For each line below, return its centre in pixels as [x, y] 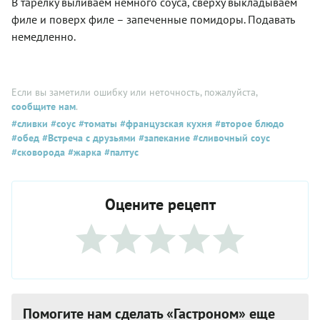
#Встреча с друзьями [87, 137]
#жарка [83, 152]
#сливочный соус [230, 137]
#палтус [120, 152]
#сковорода [38, 152]
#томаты [96, 123]
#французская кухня [165, 123]
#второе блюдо [248, 123]
